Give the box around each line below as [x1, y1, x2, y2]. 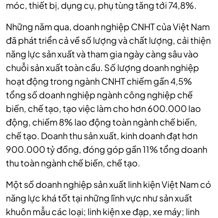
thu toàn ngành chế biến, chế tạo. [6, 157, 140, 169]
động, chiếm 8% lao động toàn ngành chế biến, [6, 116, 197, 128]
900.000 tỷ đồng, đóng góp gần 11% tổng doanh [6, 144, 207, 155]
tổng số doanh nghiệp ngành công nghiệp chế [6, 89, 193, 101]
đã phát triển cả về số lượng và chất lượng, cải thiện [6, 35, 211, 46]
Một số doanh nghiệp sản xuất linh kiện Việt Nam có [6, 179, 211, 190]
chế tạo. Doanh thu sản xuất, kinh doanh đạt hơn [6, 130, 198, 142]
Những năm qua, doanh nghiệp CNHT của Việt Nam [6, 21, 210, 33]
